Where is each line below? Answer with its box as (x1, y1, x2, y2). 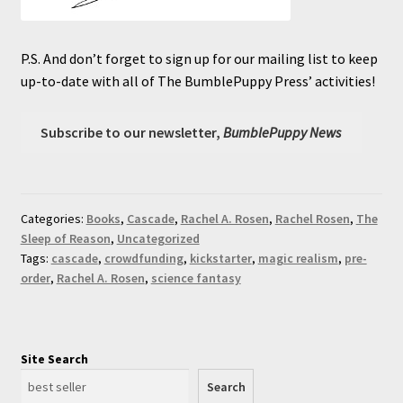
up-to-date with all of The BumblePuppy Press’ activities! (20, 71, 375, 90)
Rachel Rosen (274, 210, 350, 228)
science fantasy (150, 270, 241, 287)
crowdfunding (103, 250, 184, 267)
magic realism (257, 250, 338, 267)
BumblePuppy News (223, 123, 342, 142)
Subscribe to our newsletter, (40, 123, 224, 142)
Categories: (20, 210, 86, 228)
